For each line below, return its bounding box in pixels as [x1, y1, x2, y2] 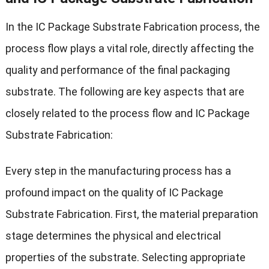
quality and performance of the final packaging [5, 63, 230, 76]
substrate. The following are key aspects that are [5, 85, 244, 98]
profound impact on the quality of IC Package [5, 186, 223, 199]
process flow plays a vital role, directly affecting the [5, 41, 254, 55]
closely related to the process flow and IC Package [5, 106, 250, 119]
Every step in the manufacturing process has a [5, 164, 231, 177]
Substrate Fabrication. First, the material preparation [5, 207, 258, 220]
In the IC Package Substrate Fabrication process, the [5, 20, 260, 33]
